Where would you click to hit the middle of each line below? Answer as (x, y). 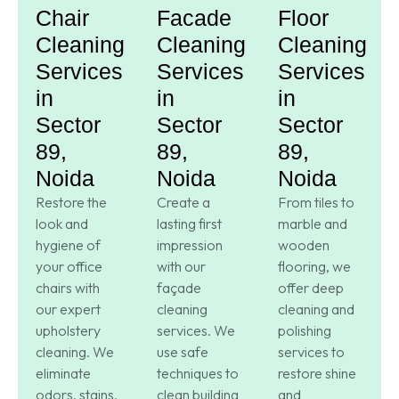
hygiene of (68, 244)
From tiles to (316, 202)
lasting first (189, 223)
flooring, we (314, 266)
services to (311, 351)
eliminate (63, 373)
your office (69, 266)
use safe (183, 351)
